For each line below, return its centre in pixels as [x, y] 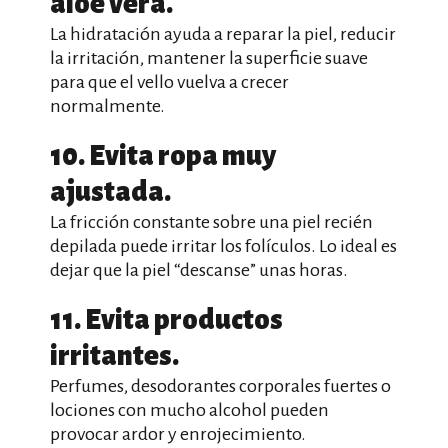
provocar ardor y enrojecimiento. [178, 434]
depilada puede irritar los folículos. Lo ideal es [223, 246]
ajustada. [110, 192]
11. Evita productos [166, 320]
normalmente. [107, 106]
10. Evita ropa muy [163, 156]
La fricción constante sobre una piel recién [211, 222]
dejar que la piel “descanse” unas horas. [199, 270]
